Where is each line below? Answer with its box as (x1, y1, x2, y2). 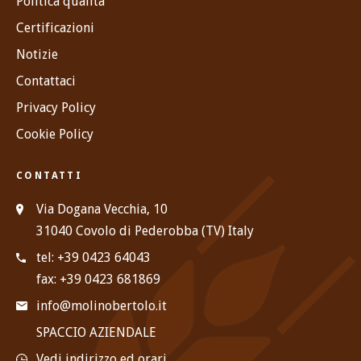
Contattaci (16, 73, 76, 89)
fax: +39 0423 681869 (36, 271, 160, 287)
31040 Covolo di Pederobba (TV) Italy (36, 222, 254, 239)
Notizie (16, 46, 58, 62)
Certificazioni (16, 19, 94, 35)
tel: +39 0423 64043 (36, 249, 151, 265)
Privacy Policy (16, 99, 96, 115)
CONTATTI (16, 169, 83, 181)
